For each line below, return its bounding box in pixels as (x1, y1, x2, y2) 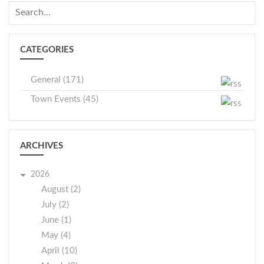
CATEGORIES (20, 45, 74, 54)
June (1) (41, 215, 71, 225)
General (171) (31, 75, 84, 84)
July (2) (41, 200, 69, 209)
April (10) (41, 246, 77, 255)
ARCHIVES (20, 141, 63, 150)
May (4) (41, 230, 71, 240)
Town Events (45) (31, 94, 98, 104)
